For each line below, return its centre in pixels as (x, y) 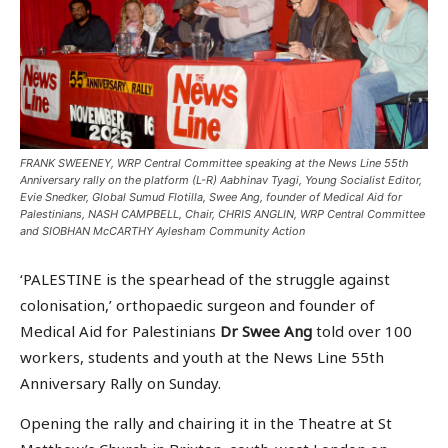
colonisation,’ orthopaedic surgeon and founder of (197, 305)
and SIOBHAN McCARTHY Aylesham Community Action (162, 231)
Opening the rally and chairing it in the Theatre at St (206, 422)
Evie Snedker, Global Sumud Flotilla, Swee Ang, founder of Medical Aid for (211, 197)
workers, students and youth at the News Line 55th (202, 357)
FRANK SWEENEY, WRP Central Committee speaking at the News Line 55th (214, 163)
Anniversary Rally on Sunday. (120, 383)
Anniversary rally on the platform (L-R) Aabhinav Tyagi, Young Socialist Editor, (221, 180)
